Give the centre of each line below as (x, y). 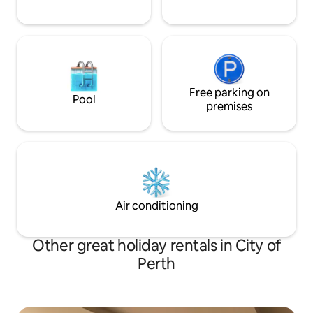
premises (229, 106)
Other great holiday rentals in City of (156, 245)
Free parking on (229, 92)
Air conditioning (156, 205)
